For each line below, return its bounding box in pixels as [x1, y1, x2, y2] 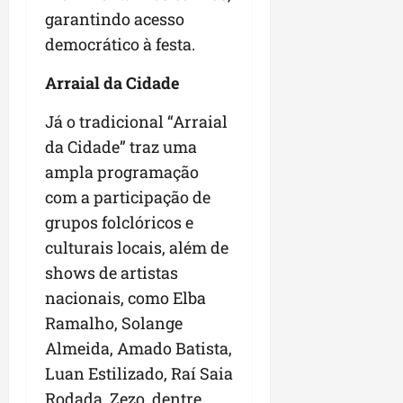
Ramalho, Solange [45, 312, 183, 335]
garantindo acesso [45, 8, 184, 31]
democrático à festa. [45, 33, 195, 56]
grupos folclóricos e [45, 211, 193, 234]
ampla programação [45, 161, 199, 184]
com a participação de [45, 186, 210, 209]
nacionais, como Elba [45, 287, 206, 309]
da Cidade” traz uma [45, 136, 197, 158]
